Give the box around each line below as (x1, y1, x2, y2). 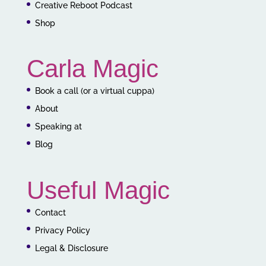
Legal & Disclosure (34, 243, 108, 253)
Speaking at (34, 122, 82, 132)
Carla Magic (26, 55, 159, 83)
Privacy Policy (34, 225, 90, 235)
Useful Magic (26, 176, 170, 204)
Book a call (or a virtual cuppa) (34, 86, 154, 96)
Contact (34, 207, 66, 217)
